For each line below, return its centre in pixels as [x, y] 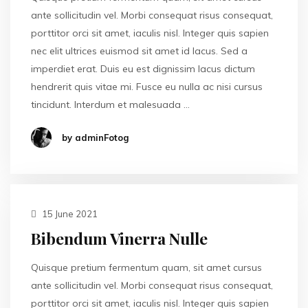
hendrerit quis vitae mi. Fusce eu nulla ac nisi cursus [147, 87]
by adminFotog [95, 137]
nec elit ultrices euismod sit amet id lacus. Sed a [139, 51]
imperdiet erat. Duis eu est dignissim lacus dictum [143, 69]
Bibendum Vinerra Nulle [119, 238]
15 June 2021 [69, 214]
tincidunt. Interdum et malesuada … [110, 104]
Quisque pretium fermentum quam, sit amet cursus [146, 267]
